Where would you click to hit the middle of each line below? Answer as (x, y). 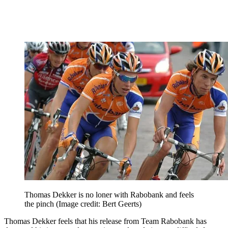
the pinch (40, 204)
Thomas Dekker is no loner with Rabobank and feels (109, 195)
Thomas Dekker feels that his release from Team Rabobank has (105, 221)
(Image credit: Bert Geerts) (99, 204)
